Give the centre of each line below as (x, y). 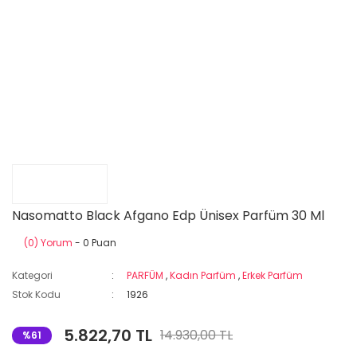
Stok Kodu (36, 294)
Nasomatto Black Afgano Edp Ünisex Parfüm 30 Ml (168, 216)
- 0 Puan (94, 243)
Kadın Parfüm (203, 275)
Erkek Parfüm (273, 275)
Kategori (32, 275)
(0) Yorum (48, 243)
